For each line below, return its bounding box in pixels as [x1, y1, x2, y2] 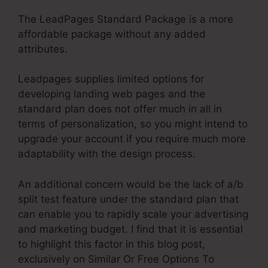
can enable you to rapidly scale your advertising [18, 208, 248, 220]
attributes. [18, 42, 68, 55]
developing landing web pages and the [18, 88, 205, 100]
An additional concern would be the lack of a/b [18, 178, 243, 190]
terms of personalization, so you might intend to [18, 118, 248, 130]
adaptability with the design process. [18, 148, 196, 160]
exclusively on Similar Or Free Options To [18, 252, 214, 265]
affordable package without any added [18, 28, 206, 40]
